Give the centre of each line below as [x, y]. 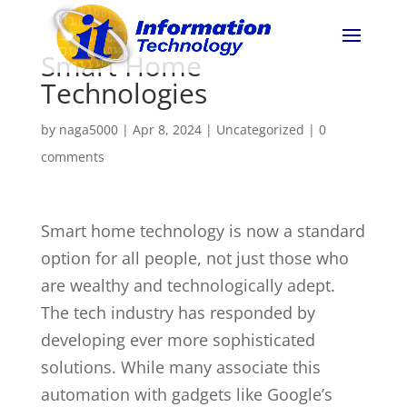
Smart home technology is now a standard [203, 231]
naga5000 [88, 129]
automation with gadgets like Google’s [186, 394]
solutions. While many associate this [180, 367]
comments [72, 157]
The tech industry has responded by [178, 313]
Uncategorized [260, 129]
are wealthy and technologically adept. [188, 285]
